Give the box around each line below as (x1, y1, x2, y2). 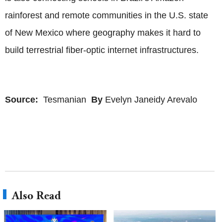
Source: (5, 95, 41, 105)
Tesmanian (41, 95, 91, 105)
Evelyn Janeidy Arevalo (103, 95, 197, 105)
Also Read (12, 189, 61, 203)
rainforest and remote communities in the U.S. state (5, 10, 208, 21)
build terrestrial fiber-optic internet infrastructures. (5, 45, 199, 55)
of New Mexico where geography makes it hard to (5, 28, 201, 38)
